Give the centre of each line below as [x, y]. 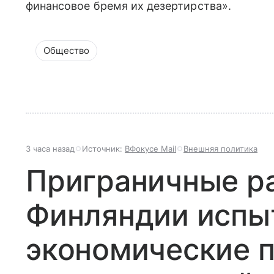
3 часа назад [50, 149]
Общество [66, 50]
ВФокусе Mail [150, 149]
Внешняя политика [220, 149]
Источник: [103, 149]
